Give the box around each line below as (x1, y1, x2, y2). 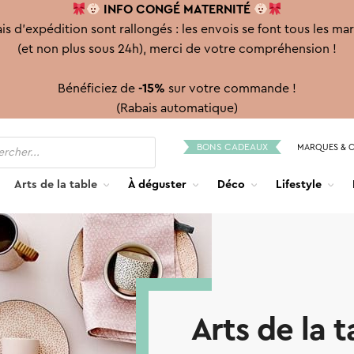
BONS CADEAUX (196, 141, 268, 152)
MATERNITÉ (183, 3, 250, 16)
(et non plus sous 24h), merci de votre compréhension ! (17, 43, 337, 55)
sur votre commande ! (165, 82, 296, 95)
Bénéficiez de (58, 82, 138, 95)
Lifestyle (276, 179, 322, 191)
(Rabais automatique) (116, 102, 238, 115)
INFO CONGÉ (104, 3, 183, 16)
